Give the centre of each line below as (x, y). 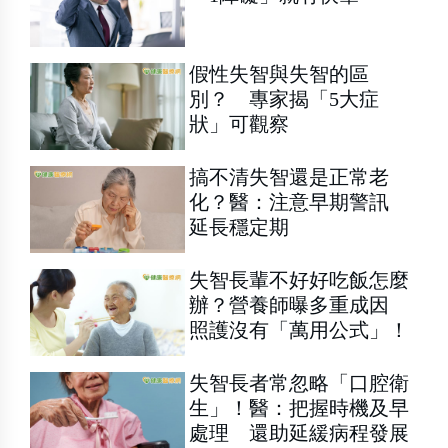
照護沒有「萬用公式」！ (299, 330)
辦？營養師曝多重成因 (299, 305)
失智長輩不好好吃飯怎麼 (299, 280)
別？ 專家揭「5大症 (284, 98)
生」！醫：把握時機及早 (299, 408)
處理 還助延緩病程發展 (299, 433)
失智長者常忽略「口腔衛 (299, 383)
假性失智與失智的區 (279, 73)
